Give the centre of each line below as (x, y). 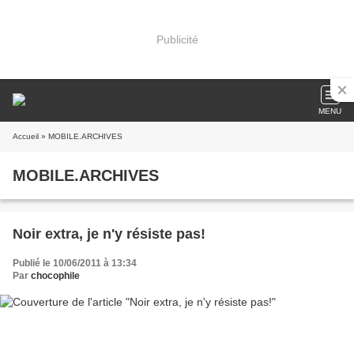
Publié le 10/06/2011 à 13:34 (75, 263)
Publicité (177, 39)
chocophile (55, 276)
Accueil (26, 136)
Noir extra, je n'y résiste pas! (109, 234)
